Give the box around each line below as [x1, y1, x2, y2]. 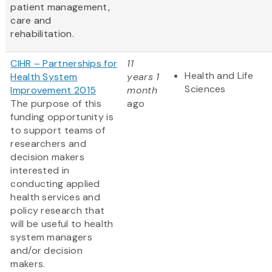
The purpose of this [10, 97, 102, 110]
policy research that [10, 204, 105, 217]
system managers [10, 231, 92, 244]
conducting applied [10, 177, 100, 191]
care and [10, 14, 52, 27]
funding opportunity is [10, 110, 114, 124]
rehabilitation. [10, 27, 74, 41]
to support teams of [10, 124, 106, 137]
